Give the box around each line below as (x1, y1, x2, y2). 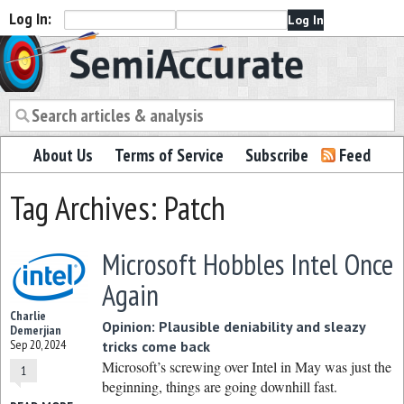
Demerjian (10, 322, 61, 338)
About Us (33, 144, 93, 166)
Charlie (10, 308, 46, 324)
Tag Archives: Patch (10, 187, 225, 229)
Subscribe (245, 144, 308, 166)
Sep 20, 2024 (10, 336, 66, 353)
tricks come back (101, 337, 210, 355)
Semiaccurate (8, 32, 157, 74)
